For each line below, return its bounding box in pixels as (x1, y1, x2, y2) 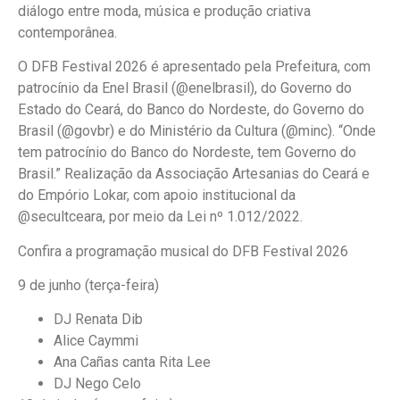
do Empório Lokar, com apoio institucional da (18, 187, 296, 204)
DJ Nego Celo (54, 375, 141, 393)
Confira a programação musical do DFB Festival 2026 (18, 242, 348, 260)
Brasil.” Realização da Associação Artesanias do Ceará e (18, 165, 370, 183)
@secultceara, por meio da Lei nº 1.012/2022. (18, 208, 303, 226)
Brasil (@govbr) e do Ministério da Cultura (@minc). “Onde (18, 122, 376, 140)
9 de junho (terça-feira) (18, 277, 159, 295)
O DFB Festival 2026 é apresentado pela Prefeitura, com (18, 58, 371, 76)
